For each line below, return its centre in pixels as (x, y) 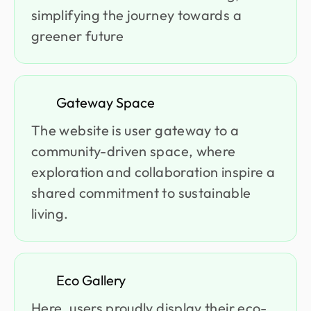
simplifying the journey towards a (136, 15)
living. (50, 213)
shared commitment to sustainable (141, 192)
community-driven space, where (134, 151)
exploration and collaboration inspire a (153, 171)
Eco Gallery (91, 280)
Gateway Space (106, 102)
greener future (78, 35)
